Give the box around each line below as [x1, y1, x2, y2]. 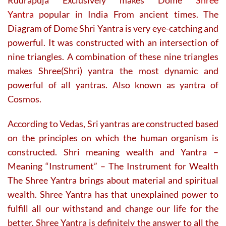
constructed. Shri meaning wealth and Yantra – [8, 146, 218, 157]
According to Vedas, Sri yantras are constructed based [8, 118, 218, 129]
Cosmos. [8, 93, 41, 104]
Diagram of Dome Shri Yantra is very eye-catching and [8, 22, 218, 34]
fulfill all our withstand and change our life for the [8, 202, 218, 214]
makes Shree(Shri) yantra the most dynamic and [8, 65, 218, 76]
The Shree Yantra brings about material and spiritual [8, 174, 218, 186]
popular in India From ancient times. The [34, 8, 218, 20]
